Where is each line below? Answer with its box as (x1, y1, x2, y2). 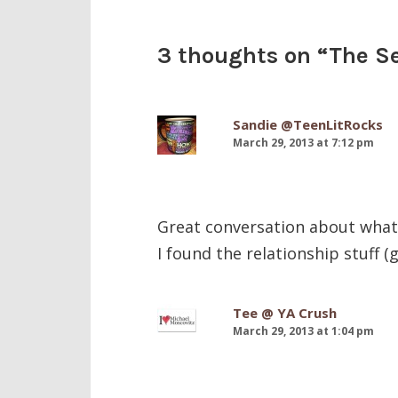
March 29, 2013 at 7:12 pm (233, 134, 374, 150)
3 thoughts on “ (157, 41, 329, 69)
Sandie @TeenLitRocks (233, 115, 383, 133)
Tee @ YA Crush (233, 303, 337, 322)
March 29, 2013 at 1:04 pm (233, 322, 374, 338)
